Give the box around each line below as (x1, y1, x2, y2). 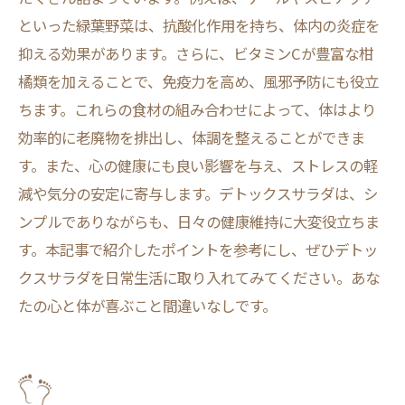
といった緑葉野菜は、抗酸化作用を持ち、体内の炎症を (18, 14, 380, 36)
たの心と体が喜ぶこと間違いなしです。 (18, 295, 277, 316)
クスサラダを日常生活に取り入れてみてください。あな (18, 267, 380, 288)
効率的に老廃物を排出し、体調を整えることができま (18, 127, 365, 148)
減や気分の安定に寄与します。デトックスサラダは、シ (18, 183, 378, 204)
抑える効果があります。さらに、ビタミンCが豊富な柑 (18, 42, 373, 64)
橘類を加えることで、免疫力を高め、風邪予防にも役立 (18, 71, 379, 92)
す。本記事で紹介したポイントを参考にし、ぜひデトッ (18, 239, 378, 260)
